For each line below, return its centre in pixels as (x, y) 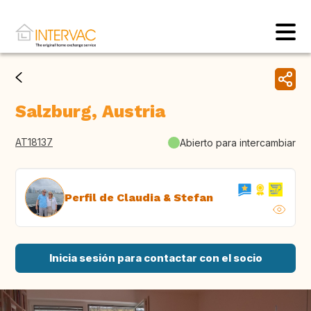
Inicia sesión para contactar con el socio (155, 258)
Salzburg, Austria (90, 112)
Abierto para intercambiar (238, 142)
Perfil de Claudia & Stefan (139, 197)
